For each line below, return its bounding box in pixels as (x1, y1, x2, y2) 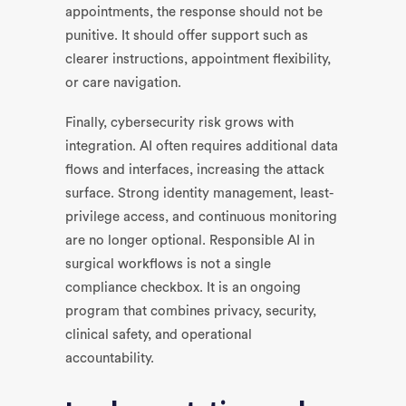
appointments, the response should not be (65, 5, 323, 19)
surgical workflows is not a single (65, 257, 271, 271)
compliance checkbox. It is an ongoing (65, 281, 301, 295)
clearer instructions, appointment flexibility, (65, 53, 331, 66)
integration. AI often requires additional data (65, 140, 338, 153)
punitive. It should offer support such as (65, 29, 308, 43)
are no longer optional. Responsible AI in (65, 234, 314, 247)
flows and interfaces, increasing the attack (65, 163, 324, 177)
